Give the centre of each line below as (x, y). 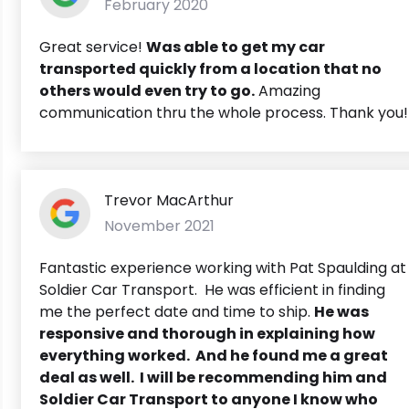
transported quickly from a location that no (210, 68)
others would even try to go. (147, 90)
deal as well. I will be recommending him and (213, 377)
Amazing (288, 90)
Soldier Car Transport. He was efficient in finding (212, 289)
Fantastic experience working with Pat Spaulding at (223, 267)
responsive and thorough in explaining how (207, 333)
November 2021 (159, 225)
